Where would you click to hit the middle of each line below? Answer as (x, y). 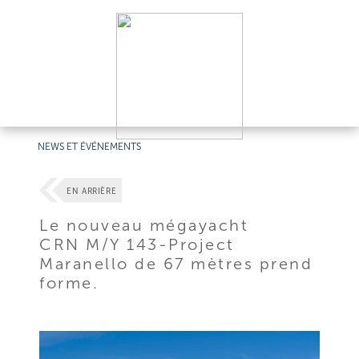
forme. (69, 282)
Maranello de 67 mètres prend (176, 263)
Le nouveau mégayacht (144, 225)
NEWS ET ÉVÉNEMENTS (90, 147)
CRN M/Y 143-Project (137, 244)
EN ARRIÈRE (92, 192)
